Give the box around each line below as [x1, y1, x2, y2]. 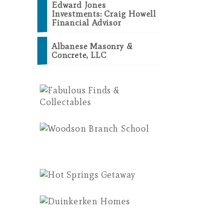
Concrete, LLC [52, 50, 107, 60]
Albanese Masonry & [52, 41, 133, 52]
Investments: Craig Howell [52, 9, 157, 19]
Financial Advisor [52, 18, 121, 28]
